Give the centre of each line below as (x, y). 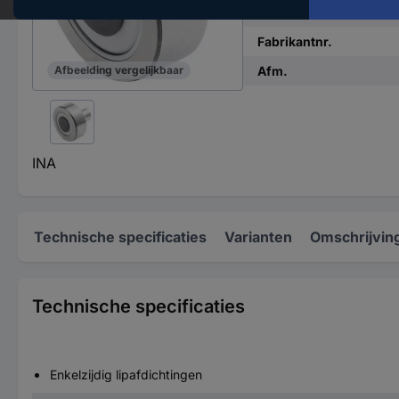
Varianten (258, 237)
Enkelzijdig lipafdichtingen (126, 375)
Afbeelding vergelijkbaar (119, 70)
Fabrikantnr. (294, 41)
